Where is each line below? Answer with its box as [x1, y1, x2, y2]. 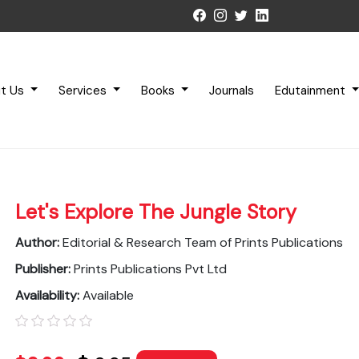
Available [83, 287, 135, 305]
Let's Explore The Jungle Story [15, 199, 297, 226]
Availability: [15, 287, 83, 305]
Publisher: [15, 260, 75, 278]
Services [58, 82, 111, 99]
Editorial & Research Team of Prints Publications [63, 234, 344, 252]
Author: [15, 234, 63, 252]
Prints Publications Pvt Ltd [74, 260, 228, 278]
